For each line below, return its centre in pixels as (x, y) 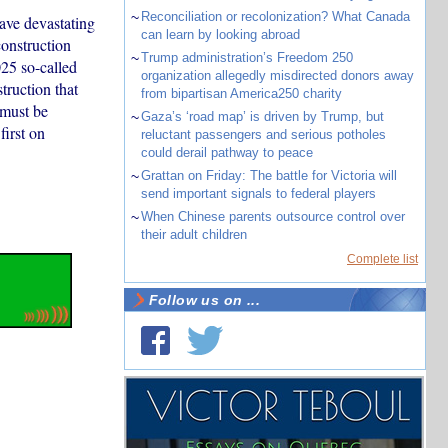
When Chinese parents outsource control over (272, 216)
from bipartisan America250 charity (241, 93)
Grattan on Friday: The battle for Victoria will (268, 175)
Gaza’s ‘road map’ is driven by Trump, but (262, 116)
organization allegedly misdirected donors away (277, 75)
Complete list (382, 259)
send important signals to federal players (258, 193)
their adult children (193, 234)
